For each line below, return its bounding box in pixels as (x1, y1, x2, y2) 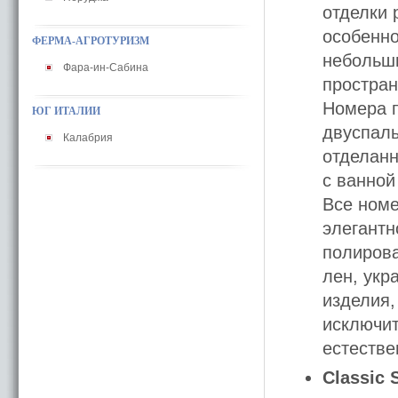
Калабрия (63, 131, 113, 144)
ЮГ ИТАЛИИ (32, 105, 100, 117)
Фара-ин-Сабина (63, 61, 148, 74)
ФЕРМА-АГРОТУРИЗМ (32, 35, 149, 47)
